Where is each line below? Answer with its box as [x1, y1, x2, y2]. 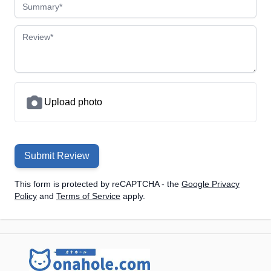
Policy [15, 191, 37, 201]
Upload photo [44, 97, 102, 108]
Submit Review [24, 151, 90, 162]
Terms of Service [56, 191, 120, 201]
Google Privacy [181, 179, 240, 189]
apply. [120, 191, 145, 201]
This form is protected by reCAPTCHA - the [15, 179, 181, 189]
